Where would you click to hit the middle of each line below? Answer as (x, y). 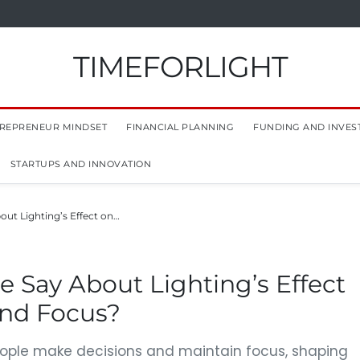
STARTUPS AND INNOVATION (80, 164)
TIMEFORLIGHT (180, 67)
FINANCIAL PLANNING (180, 127)
